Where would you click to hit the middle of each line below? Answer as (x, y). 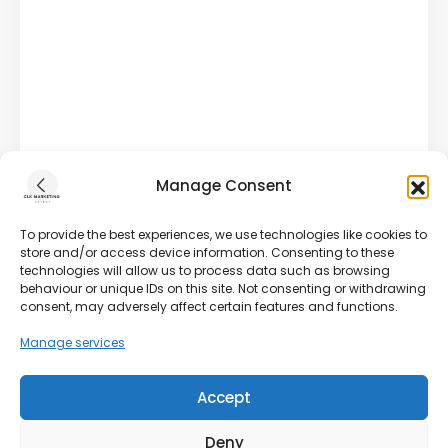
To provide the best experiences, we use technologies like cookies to (223, 234)
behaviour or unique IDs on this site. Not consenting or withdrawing (223, 288)
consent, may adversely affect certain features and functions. (209, 306)
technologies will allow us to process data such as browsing (205, 270)
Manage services (72, 342)
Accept (224, 397)
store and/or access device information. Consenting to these (207, 252)
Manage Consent (224, 185)
